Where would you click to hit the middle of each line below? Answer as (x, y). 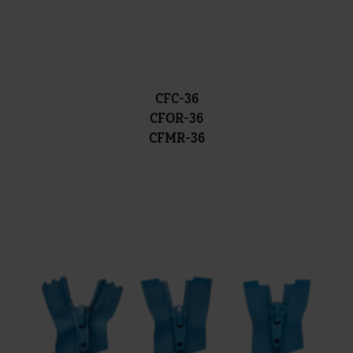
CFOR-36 (176, 119)
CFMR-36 (176, 138)
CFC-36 (176, 99)
